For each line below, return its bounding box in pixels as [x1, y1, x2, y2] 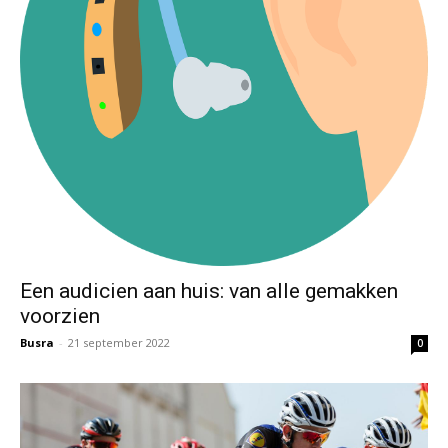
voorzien [20, 304, 100, 329]
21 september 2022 [68, 335, 170, 351]
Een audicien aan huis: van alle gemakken [20, 279, 398, 304]
